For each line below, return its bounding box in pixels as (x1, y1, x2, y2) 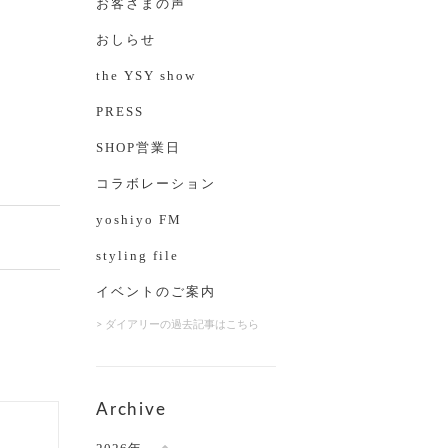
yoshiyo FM (96, 212, 182, 227)
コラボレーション (96, 176, 216, 191)
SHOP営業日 (96, 140, 181, 155)
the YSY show (96, 68, 196, 83)
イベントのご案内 (96, 284, 216, 299)
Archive (96, 401, 167, 418)
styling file (96, 248, 179, 263)
